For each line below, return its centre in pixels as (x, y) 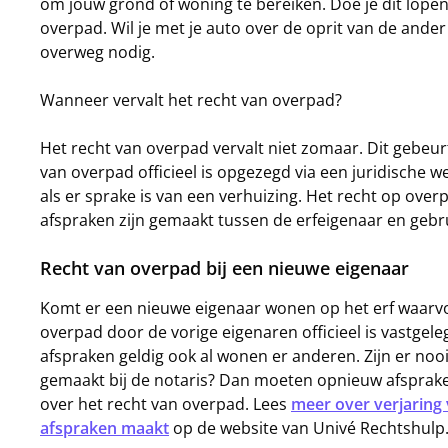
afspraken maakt (104, 428)
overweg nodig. (97, 52)
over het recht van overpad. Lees (165, 404)
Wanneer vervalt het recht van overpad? (191, 100)
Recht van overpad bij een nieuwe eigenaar (224, 268)
